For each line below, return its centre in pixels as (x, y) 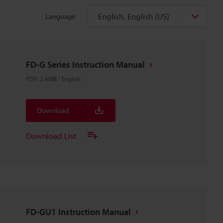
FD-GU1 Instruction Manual (78, 212)
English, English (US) (134, 16)
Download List (51, 135)
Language (60, 16)
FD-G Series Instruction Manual (85, 64)
